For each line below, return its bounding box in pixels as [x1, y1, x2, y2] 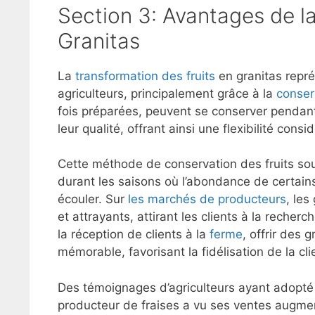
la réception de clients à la [58, 227, 210, 242]
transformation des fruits [75, 68, 215, 83]
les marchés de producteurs [128, 192, 286, 207]
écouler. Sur [58, 192, 128, 207]
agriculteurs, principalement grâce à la [58, 86, 276, 101]
